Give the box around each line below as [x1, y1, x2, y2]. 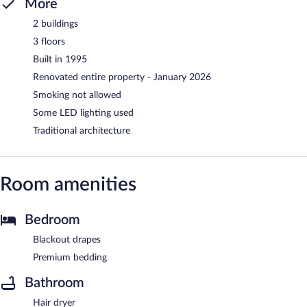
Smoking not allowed [33, 90, 121, 100]
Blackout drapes [33, 234, 101, 245]
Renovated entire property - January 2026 [33, 72, 211, 82]
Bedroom [25, 212, 80, 227]
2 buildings [33, 19, 78, 29]
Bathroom [25, 275, 84, 290]
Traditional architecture [33, 125, 130, 136]
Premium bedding [33, 252, 107, 262]
